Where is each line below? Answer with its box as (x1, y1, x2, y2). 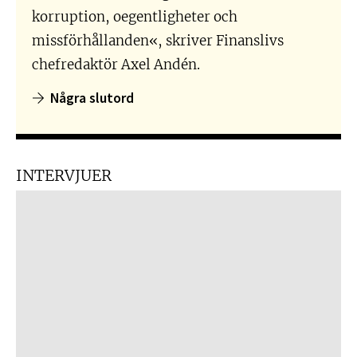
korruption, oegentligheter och (32, 6, 237, 25)
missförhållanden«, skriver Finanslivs (32, 30, 284, 49)
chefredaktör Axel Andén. (32, 54, 200, 73)
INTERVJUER (16, 163, 112, 185)
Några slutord (50, 88, 135, 107)
